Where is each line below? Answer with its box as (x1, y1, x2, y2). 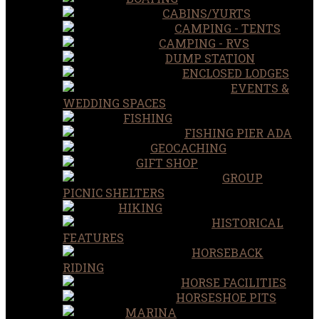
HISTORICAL (211, 214, 283, 230)
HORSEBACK (192, 244, 263, 260)
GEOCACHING (150, 140, 226, 155)
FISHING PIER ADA (184, 125, 292, 140)
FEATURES (63, 229, 124, 245)
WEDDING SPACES (63, 95, 166, 110)
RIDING (63, 259, 104, 275)
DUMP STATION (165, 50, 255, 66)
